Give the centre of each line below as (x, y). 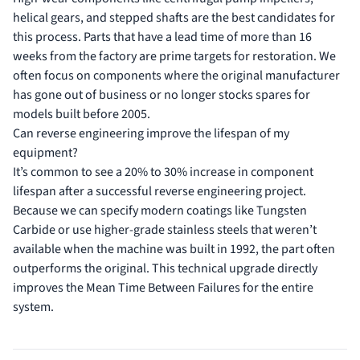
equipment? (45, 153)
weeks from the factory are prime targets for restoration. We (174, 57)
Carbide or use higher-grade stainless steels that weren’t (165, 230)
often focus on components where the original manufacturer (176, 76)
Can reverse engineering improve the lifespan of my (151, 134)
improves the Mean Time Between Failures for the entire (163, 288)
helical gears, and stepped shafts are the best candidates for (174, 18)
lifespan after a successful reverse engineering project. (160, 192)
